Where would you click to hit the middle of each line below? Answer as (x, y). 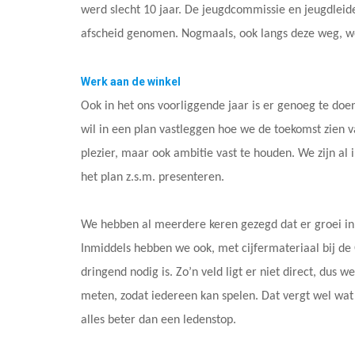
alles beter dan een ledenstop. (158, 321)
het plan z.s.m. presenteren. (153, 178)
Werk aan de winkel (131, 82)
